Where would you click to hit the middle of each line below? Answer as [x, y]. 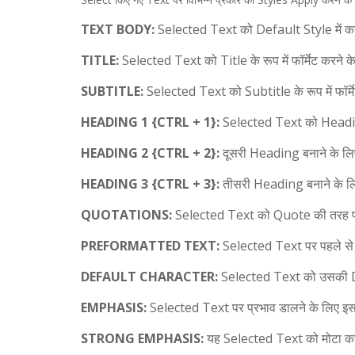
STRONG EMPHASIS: [142, 339]
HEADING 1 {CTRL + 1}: [150, 122]
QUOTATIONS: [126, 215]
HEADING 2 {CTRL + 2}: [150, 153]
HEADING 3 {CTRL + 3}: [150, 184]
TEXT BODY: [118, 30]
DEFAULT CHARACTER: [149, 277]
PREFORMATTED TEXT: [150, 246]
